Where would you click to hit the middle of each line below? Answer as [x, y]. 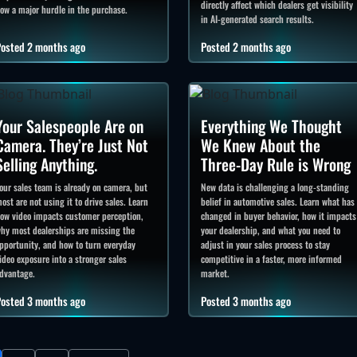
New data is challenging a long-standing [275, 186]
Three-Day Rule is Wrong [275, 164]
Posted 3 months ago [245, 300]
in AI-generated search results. [257, 19]
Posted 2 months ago [245, 47]
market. [215, 273]
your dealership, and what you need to [270, 229]
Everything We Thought [271, 126]
